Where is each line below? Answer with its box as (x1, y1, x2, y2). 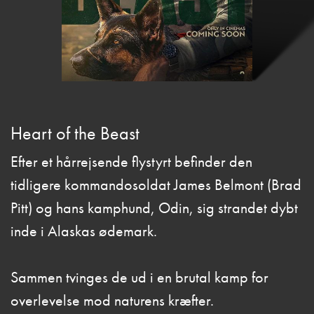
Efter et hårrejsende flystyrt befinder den (11, 151, 252, 172)
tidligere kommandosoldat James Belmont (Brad (11, 175, 301, 196)
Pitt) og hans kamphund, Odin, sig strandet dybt (11, 198, 298, 219)
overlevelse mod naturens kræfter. (11, 290, 214, 311)
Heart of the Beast (11, 122, 139, 146)
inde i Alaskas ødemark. (11, 221, 157, 242)
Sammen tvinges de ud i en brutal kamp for (11, 267, 268, 288)
